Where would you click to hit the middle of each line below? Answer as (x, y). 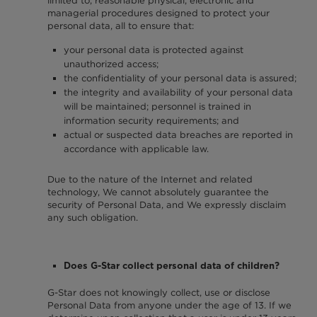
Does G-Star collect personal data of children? (172, 265)
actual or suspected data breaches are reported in (179, 135)
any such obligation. (92, 217)
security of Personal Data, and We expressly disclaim (166, 204)
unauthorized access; (111, 64)
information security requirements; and (152, 121)
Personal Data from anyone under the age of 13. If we (169, 306)
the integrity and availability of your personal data (179, 93)
